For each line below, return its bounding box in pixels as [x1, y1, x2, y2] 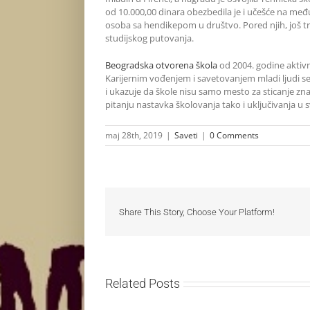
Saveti [174, 129, 198, 142]
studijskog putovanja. [105, 32, 194, 45]
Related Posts [105, 276, 180, 291]
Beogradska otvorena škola [105, 59, 217, 72]
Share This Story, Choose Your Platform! [119, 206, 275, 217]
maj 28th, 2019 [105, 129, 163, 142]
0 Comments [210, 129, 259, 142]
